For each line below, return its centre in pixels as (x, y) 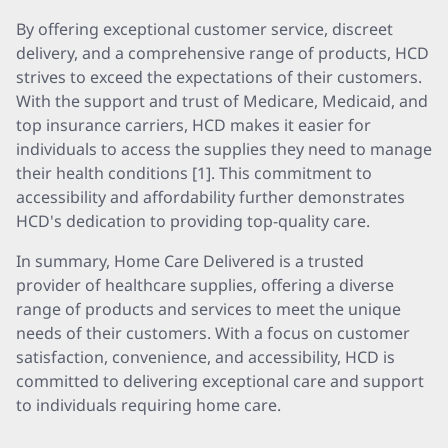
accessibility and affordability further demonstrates (210, 197)
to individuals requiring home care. (148, 405)
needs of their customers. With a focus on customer (213, 333)
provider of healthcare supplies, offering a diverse (205, 285)
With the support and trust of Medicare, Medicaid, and (222, 101)
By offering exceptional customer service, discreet (204, 29)
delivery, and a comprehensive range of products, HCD (222, 53)
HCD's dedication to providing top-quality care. (193, 221)
